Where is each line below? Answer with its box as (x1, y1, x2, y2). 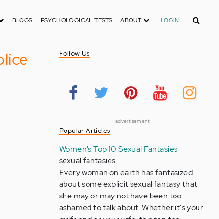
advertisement (115, 118, 150, 124)
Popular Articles (59, 126, 110, 135)
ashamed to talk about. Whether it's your (59, 202, 203, 213)
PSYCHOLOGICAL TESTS (40, 16, 113, 24)
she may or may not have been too (59, 191, 182, 201)
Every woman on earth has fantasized (59, 167, 193, 177)
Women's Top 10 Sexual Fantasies (59, 144, 178, 154)
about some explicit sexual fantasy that (59, 179, 197, 189)
